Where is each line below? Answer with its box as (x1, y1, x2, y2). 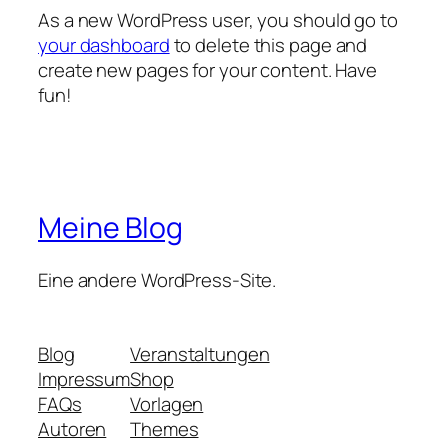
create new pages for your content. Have (38, 56, 378, 83)
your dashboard (38, 31, 170, 58)
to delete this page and (169, 31, 368, 58)
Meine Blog (38, 208, 183, 248)
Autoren (38, 415, 107, 442)
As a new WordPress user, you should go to (38, 6, 398, 33)
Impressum (38, 365, 131, 392)
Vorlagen (130, 390, 204, 417)
